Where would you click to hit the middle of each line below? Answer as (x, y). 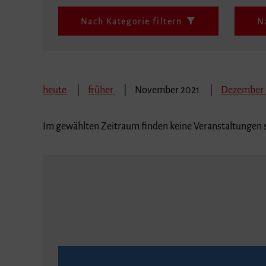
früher (102, 85)
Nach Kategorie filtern (131, 16)
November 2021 (168, 85)
